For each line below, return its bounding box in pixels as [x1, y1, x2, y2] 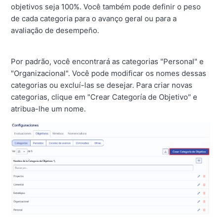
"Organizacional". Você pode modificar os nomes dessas [11, 68, 207, 78]
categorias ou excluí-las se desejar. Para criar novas [11, 80, 193, 90]
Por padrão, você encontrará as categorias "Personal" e [11, 56, 204, 66]
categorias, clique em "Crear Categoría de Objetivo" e [11, 92, 198, 102]
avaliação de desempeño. [11, 25, 100, 35]
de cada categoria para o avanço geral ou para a [11, 13, 177, 23]
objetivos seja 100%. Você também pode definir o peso [11, 1, 201, 11]
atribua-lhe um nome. [11, 104, 86, 113]
